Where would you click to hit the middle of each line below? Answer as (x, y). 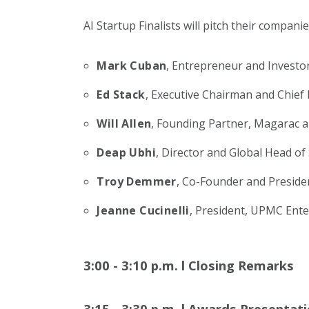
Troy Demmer (137, 181)
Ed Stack (121, 94)
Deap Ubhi (126, 152)
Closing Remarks (241, 265)
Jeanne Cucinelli (143, 210)
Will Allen (124, 123)
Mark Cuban (132, 65)
